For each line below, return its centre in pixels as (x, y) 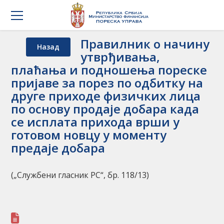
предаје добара (58, 148)
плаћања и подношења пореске (109, 70)
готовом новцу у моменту (89, 135)
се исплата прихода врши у (95, 122)
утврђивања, (120, 57)
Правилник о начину (145, 44)
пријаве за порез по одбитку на (107, 83)
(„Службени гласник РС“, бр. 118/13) (80, 175)
